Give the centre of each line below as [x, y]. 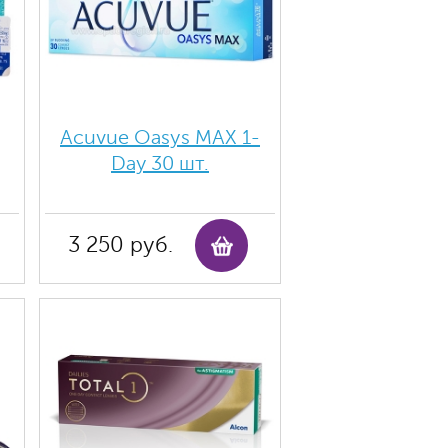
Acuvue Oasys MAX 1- [160, 137]
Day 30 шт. [160, 163]
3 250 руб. [120, 245]
